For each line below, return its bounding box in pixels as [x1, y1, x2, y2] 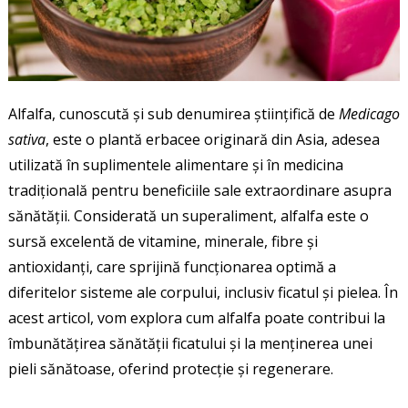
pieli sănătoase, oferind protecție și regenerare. [7, 358, 333, 379]
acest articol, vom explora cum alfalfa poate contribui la [7, 307, 385, 328]
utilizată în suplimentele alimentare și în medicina [7, 154, 343, 175]
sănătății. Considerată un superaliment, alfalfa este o [7, 205, 369, 226]
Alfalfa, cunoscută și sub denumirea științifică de [7, 103, 339, 124]
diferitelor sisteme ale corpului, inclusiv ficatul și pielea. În [7, 281, 398, 302]
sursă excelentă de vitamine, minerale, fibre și [7, 230, 318, 251]
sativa [7, 128, 46, 149]
